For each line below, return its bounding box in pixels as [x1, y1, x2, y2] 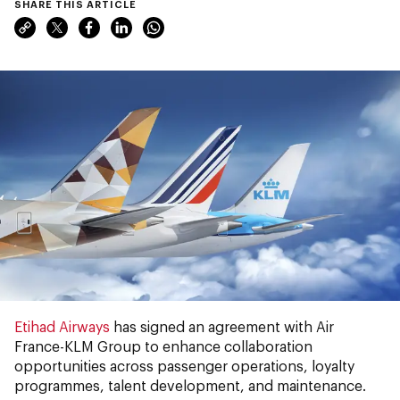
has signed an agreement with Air [110, 317, 334, 335]
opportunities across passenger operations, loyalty [14, 356, 354, 374]
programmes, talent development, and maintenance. [14, 376, 366, 394]
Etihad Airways [14, 317, 110, 335]
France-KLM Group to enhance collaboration [14, 337, 312, 354]
